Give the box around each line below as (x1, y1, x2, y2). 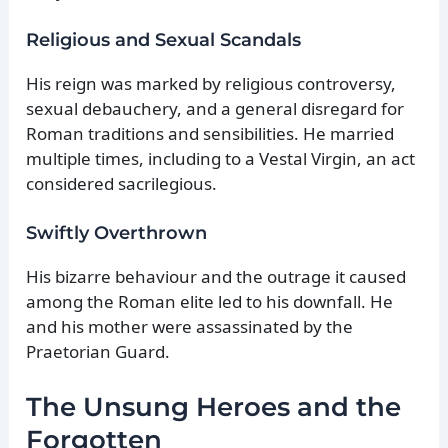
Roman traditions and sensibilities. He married (26, 122, 395, 145)
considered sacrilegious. (26, 172, 218, 195)
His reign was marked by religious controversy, (26, 72, 397, 95)
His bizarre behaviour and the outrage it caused (26, 265, 407, 289)
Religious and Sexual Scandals (26, 29, 302, 51)
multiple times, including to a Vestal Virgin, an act (26, 147, 416, 170)
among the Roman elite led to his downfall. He (26, 290, 394, 314)
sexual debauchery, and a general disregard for (26, 97, 405, 120)
